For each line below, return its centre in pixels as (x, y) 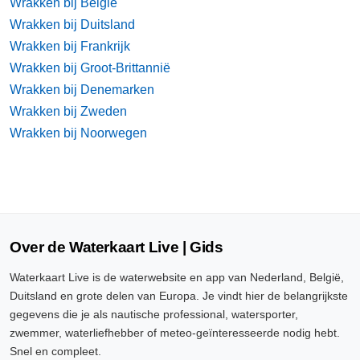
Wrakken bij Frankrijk (70, 46)
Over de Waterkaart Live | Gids (117, 247)
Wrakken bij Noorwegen (78, 133)
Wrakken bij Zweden (68, 111)
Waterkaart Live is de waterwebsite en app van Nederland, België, (177, 277)
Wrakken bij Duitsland (72, 25)
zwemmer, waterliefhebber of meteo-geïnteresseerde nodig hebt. (175, 333)
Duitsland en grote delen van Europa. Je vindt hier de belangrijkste (179, 296)
